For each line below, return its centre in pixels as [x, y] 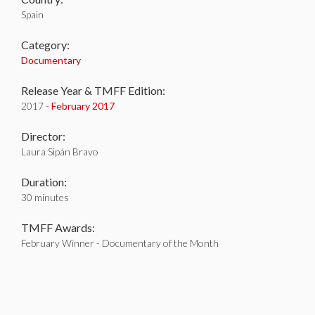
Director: [43, 136]
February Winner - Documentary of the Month [120, 243]
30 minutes [45, 197]
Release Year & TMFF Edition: [93, 90]
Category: [45, 45]
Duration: [44, 182]
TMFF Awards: [58, 227]
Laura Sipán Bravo [60, 152]
